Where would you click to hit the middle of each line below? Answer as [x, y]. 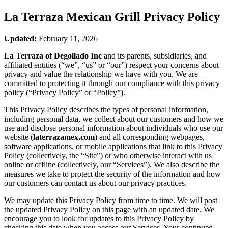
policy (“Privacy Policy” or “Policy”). [65, 92]
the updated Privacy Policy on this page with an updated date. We [109, 209]
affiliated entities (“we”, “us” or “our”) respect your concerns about [111, 65]
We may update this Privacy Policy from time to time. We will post [111, 200]
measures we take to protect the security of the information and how [112, 174]
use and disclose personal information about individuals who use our [113, 128]
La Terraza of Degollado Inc [53, 55]
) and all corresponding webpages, [150, 137]
